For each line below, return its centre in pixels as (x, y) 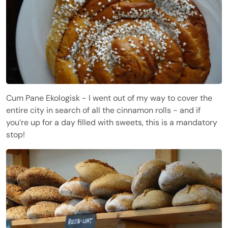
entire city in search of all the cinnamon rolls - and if (103, 110)
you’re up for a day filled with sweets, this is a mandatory (112, 123)
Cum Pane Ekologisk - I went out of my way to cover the (109, 98)
